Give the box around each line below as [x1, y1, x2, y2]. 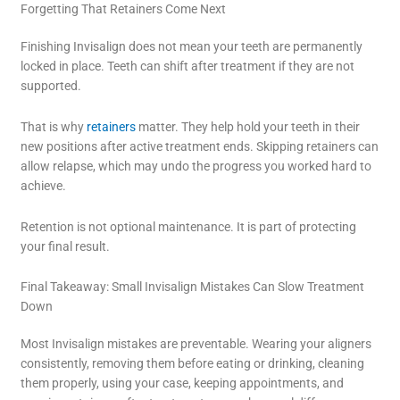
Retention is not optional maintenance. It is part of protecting [21, 219, 357, 234]
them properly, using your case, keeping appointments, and [21, 376, 345, 391]
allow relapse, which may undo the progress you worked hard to [21, 158, 372, 173]
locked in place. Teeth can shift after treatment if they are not [21, 58, 355, 73]
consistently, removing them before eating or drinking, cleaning [21, 356, 365, 371]
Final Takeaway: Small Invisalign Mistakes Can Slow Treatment [21, 279, 365, 295]
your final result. [21, 238, 111, 254]
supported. [21, 78, 82, 93]
